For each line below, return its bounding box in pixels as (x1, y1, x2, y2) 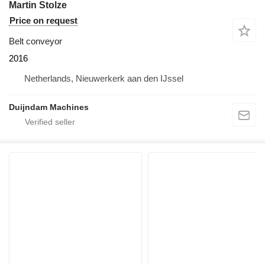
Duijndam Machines (9, 102, 89, 112)
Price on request (9, 15, 77, 25)
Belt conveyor (9, 35, 62, 46)
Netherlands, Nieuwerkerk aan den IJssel (24, 73, 183, 83)
